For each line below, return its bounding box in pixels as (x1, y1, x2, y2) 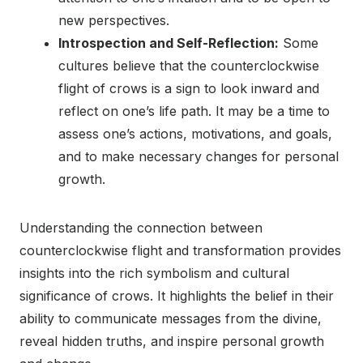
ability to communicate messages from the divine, (19, 310, 322, 327)
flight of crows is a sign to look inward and (58, 80, 319, 97)
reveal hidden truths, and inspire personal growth (19, 333, 324, 350)
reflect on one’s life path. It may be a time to (58, 103, 330, 120)
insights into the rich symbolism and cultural (19, 265, 289, 282)
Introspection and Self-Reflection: (58, 35, 279, 52)
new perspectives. (58, 12, 169, 29)
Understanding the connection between (19, 220, 263, 237)
